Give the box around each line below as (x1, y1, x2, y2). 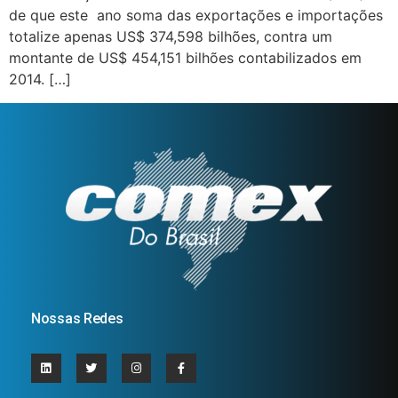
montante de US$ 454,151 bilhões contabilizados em (9, 49, 362, 68)
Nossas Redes (31, 309, 123, 327)
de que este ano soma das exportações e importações (9, 6, 383, 25)
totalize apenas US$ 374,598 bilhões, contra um (9, 28, 332, 46)
